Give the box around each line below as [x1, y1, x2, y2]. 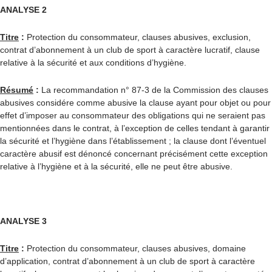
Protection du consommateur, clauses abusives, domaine [24, 243, 246, 253]
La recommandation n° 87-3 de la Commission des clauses [39, 85, 268, 95]
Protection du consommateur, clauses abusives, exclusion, [24, 32, 251, 42]
